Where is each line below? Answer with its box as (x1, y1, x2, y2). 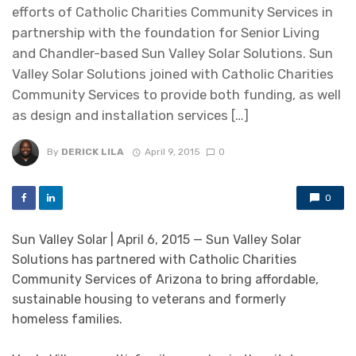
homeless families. (12, 311, 122, 327)
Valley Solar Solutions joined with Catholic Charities (12, 66, 334, 83)
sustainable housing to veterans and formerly (12, 292, 286, 308)
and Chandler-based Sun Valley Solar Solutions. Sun (12, 45, 333, 62)
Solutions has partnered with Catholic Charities (12, 252, 296, 268)
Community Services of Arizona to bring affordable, (12, 272, 319, 288)
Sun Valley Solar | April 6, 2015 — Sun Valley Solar (12, 232, 301, 248)
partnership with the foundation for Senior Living (12, 25, 319, 41)
